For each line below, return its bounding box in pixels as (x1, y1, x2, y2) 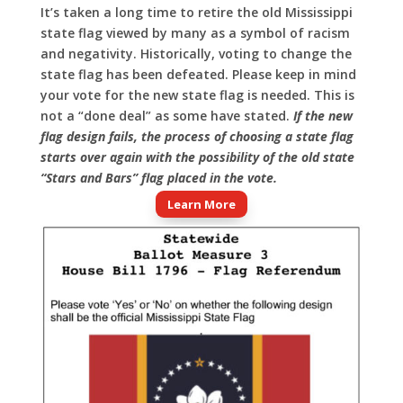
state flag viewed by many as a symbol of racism (40, 24, 350, 42)
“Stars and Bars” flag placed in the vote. (40, 169, 281, 187)
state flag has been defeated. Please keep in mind (40, 66, 356, 84)
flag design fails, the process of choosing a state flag (40, 128, 354, 146)
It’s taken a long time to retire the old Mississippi (40, 4, 353, 22)
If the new (292, 107, 353, 125)
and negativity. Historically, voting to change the (40, 45, 352, 63)
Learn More (166, 196, 236, 213)
